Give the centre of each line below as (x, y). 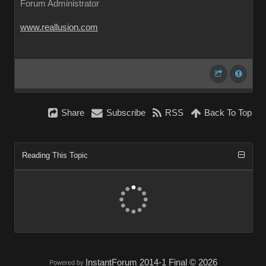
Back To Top (228, 113)
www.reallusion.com (59, 27)
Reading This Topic (55, 155)
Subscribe (126, 113)
